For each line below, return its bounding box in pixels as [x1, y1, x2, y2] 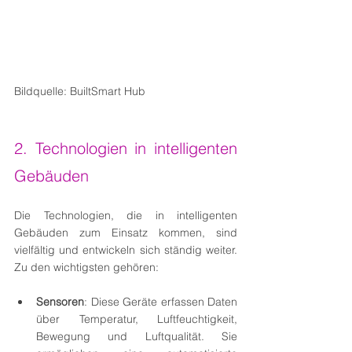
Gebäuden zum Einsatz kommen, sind [14, 225, 237, 240]
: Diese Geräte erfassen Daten [84, 295, 237, 310]
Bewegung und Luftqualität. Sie [36, 329, 237, 344]
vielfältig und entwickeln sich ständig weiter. [14, 243, 237, 258]
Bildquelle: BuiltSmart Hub [14, 84, 145, 99]
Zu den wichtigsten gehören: [14, 260, 159, 275]
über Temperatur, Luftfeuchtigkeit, [36, 312, 237, 327]
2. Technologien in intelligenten [14, 138, 237, 159]
